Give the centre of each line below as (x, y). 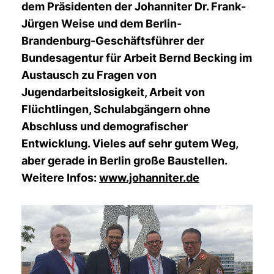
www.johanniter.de (149, 178)
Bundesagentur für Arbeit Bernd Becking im (137, 58)
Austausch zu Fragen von (89, 75)
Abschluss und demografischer (105, 126)
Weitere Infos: (60, 178)
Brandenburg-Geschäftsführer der (113, 41)
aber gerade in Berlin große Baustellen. (124, 161)
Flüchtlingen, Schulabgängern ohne (116, 109)
